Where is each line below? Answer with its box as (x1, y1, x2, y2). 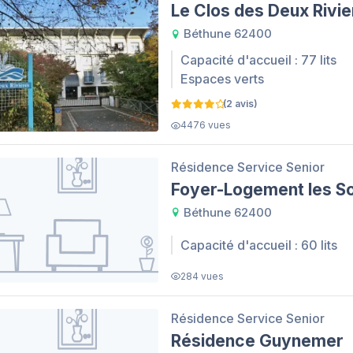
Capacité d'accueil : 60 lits (180, 237, 337, 254)
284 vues (180, 269, 224, 282)
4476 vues (180, 119, 231, 132)
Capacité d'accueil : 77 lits (180, 52, 336, 69)
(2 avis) (223, 98, 258, 110)
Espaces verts (180, 71, 264, 87)
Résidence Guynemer (171, 330, 344, 351)
